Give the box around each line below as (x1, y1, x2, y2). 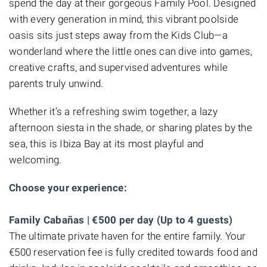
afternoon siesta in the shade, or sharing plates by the (9, 121, 252, 133)
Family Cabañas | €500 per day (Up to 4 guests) (9, 213, 233, 226)
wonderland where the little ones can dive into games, (9, 45, 253, 57)
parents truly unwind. (9, 77, 104, 89)
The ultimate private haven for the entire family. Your (9, 229, 246, 242)
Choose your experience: (9, 181, 127, 194)
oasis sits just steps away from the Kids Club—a (9, 29, 228, 41)
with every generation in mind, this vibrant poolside (9, 13, 238, 25)
